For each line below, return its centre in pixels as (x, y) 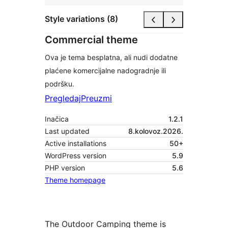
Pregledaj (63, 98)
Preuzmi (96, 98)
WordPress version (76, 155)
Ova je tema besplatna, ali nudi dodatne (111, 57)
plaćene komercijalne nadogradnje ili (105, 70)
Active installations (76, 143)
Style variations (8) (81, 19)
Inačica (57, 119)
